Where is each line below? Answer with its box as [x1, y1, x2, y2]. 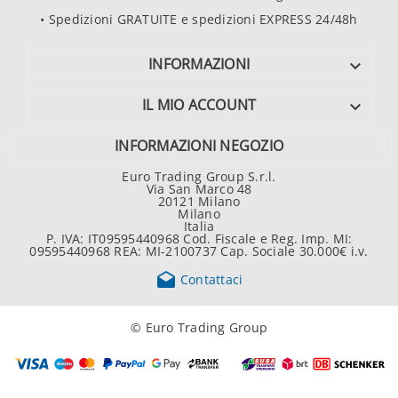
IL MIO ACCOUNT [141, 95, 257, 115]
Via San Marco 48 [146, 180, 252, 198]
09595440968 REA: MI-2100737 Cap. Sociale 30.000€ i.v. [29, 243, 369, 260]
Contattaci [176, 270, 243, 288]
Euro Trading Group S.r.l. [122, 168, 276, 186]
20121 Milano [157, 193, 241, 211]
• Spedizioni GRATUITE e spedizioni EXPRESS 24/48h [40, 11, 358, 28]
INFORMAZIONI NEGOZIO [115, 136, 283, 156]
